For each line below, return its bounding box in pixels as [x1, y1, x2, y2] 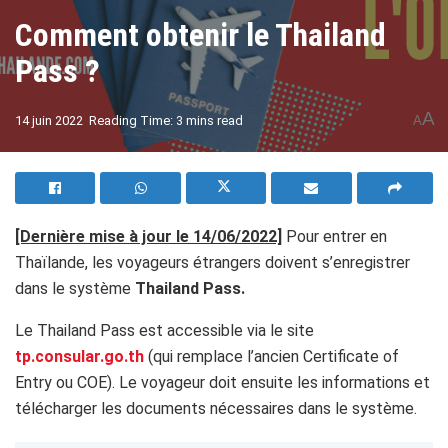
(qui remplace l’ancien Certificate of [148, 347, 399, 366]
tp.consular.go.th [15, 347, 144, 366]
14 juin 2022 [15, 112, 83, 128]
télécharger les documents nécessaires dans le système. [15, 399, 417, 418]
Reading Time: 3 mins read [89, 112, 243, 128]
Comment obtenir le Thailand [15, 16, 386, 54]
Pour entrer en [286, 227, 387, 246]
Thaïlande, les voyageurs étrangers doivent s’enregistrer [15, 253, 410, 272]
